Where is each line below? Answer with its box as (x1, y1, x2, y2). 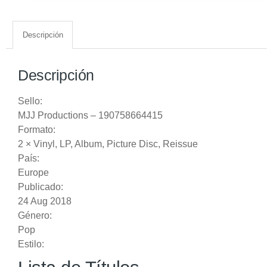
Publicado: (18, 182, 63, 193)
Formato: (18, 125, 55, 135)
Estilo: (18, 239, 44, 250)
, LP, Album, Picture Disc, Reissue (55, 139, 198, 150)
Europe (18, 167, 49, 178)
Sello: (18, 96, 42, 107)
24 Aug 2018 (18, 196, 72, 207)
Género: (18, 210, 52, 221)
